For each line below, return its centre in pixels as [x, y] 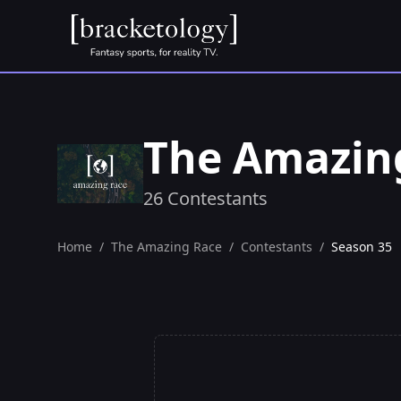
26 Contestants [205, 198]
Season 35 [362, 247]
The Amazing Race [166, 247]
